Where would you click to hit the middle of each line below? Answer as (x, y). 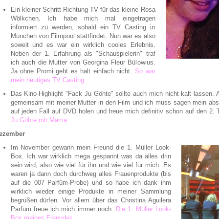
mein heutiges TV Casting (47, 80)
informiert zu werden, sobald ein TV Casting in (83, 27)
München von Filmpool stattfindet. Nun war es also (83, 36)
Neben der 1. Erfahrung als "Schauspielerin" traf (83, 54)
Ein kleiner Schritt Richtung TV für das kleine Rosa (83, 10)
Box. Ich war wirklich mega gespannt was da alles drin (91, 156)
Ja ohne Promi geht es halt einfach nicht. (73, 71)
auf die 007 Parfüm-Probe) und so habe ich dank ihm (91, 182)
